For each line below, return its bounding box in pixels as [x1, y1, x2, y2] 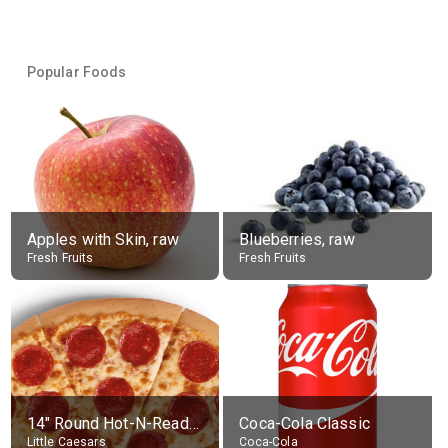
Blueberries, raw [239, 230, 355, 249]
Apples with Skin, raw [26, 230, 179, 249]
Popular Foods [26, 64, 127, 80]
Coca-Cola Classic [239, 414, 370, 433]
